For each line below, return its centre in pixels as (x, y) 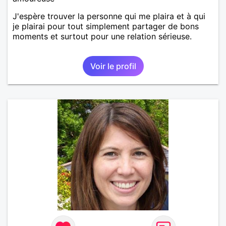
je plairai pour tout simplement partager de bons (106, 26)
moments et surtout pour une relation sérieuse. (102, 36)
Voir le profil (113, 66)
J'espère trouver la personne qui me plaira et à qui (109, 16)
